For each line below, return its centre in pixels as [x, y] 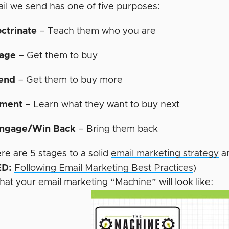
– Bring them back [117, 129]
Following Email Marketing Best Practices [104, 168]
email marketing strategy [165, 154]
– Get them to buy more [69, 80]
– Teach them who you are [97, 31]
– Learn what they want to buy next [101, 105]
